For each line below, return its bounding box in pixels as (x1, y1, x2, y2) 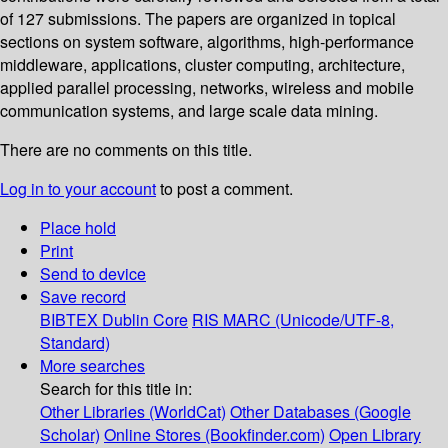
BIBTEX (40, 308, 98, 332)
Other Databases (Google (230, 400, 411, 424)
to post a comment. (156, 177, 293, 201)
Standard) (40, 331, 110, 355)
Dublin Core (102, 308, 188, 332)
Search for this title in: (40, 377, 192, 401)
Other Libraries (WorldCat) (40, 400, 226, 424)
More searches (40, 354, 145, 378)
